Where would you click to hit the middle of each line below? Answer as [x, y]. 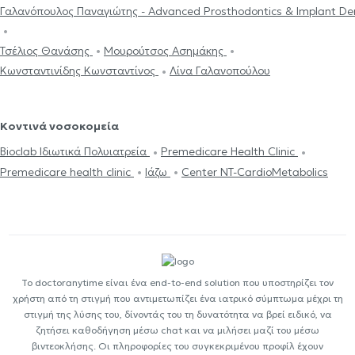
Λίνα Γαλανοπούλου [220, 71]
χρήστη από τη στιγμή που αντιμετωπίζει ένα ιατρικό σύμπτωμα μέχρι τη [177, 299]
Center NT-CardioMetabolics [255, 172]
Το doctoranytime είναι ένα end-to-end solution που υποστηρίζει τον [177, 283]
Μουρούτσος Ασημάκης [165, 50]
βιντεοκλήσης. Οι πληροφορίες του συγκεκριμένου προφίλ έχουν [177, 346]
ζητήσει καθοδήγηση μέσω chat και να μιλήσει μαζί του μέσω [177, 330]
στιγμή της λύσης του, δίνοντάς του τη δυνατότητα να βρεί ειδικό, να [177, 315]
